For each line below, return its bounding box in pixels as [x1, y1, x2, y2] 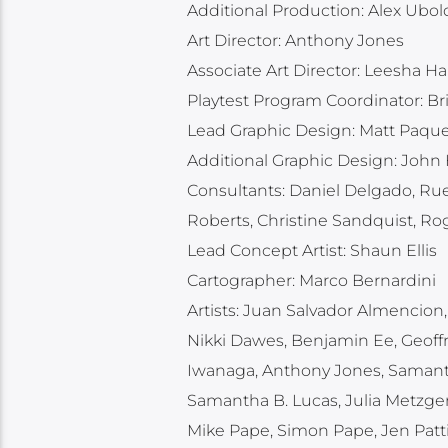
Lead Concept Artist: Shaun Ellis [186, 241, 437, 261]
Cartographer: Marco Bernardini [186, 271, 436, 291]
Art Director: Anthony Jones [186, 31, 404, 51]
